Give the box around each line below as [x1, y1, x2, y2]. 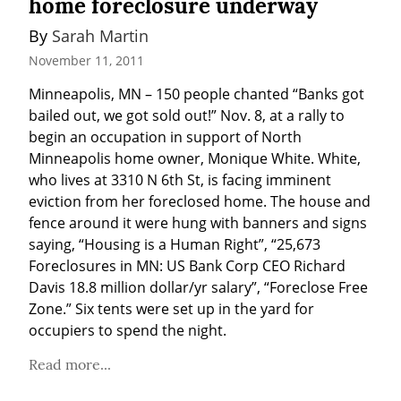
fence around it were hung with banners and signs [29, 212, 367, 233]
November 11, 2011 [29, 51, 144, 69]
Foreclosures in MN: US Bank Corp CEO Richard [29, 255, 346, 276]
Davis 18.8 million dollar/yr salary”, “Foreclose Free [29, 277, 368, 297]
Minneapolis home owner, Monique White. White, [29, 148, 361, 168]
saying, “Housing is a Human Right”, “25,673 [29, 234, 320, 254]
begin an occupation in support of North [29, 126, 302, 147]
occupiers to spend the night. [29, 320, 226, 340]
